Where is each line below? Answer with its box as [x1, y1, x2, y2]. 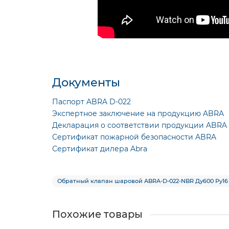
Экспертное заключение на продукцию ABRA [52, 109, 224, 118]
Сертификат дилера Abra [52, 144, 147, 153]
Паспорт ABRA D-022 [52, 97, 131, 106]
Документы [52, 75, 120, 89]
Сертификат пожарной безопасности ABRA [52, 132, 216, 142]
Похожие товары [52, 208, 143, 220]
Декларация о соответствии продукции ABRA [52, 121, 227, 130]
